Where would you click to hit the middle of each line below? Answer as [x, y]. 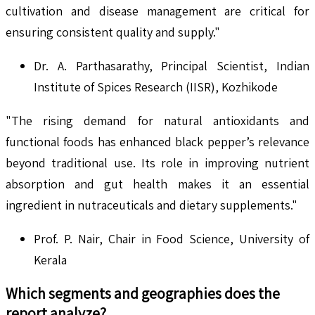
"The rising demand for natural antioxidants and [157, 120]
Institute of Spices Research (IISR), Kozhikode [156, 86]
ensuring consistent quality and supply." [113, 32]
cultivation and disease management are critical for [157, 11]
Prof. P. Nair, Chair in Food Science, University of [172, 238]
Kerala [50, 259]
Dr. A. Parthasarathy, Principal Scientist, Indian [172, 65]
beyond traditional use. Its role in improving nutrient [157, 162]
